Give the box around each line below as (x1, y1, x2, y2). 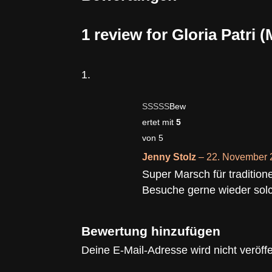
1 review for (81, 25, 172, 44)
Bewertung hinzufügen (81, 224, 221, 239)
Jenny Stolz (142, 152, 199, 163)
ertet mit (142, 117, 177, 127)
